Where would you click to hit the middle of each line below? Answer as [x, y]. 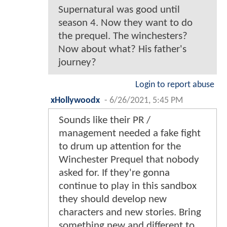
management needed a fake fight [130, 133]
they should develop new [113, 199]
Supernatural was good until [119, 10]
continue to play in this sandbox [128, 186]
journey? [77, 62]
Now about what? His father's [122, 49]
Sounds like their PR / [105, 120]
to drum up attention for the [120, 146]
